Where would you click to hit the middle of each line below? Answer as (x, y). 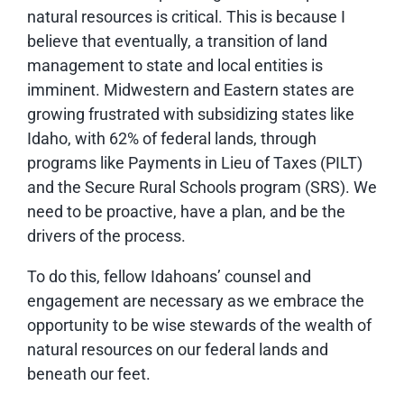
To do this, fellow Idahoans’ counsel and (169, 276)
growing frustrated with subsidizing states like (191, 114)
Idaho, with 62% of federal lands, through (172, 138)
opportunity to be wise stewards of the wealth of (199, 325)
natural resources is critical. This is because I (186, 16)
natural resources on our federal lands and (178, 349)
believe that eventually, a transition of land (177, 41)
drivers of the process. (106, 235)
